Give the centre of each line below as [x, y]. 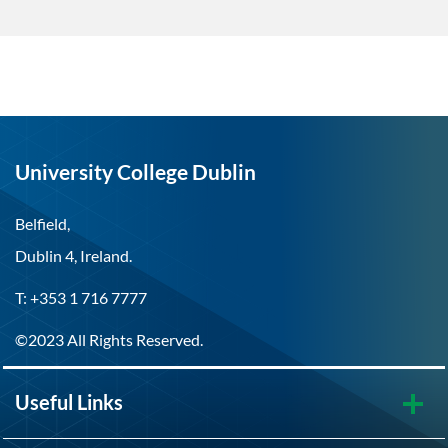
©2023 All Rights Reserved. [109, 339]
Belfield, [42, 223]
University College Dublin [135, 172]
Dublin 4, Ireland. [73, 255]
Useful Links [69, 402]
